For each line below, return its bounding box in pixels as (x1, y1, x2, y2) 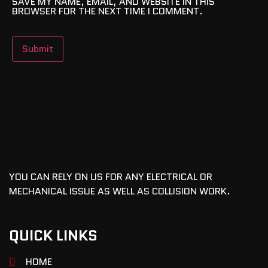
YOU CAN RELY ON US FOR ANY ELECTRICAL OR (9, 169, 212, 184)
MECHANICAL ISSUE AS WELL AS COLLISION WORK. (9, 184, 230, 198)
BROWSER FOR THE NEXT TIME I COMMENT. (12, 4, 203, 18)
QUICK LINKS (9, 224, 98, 246)
